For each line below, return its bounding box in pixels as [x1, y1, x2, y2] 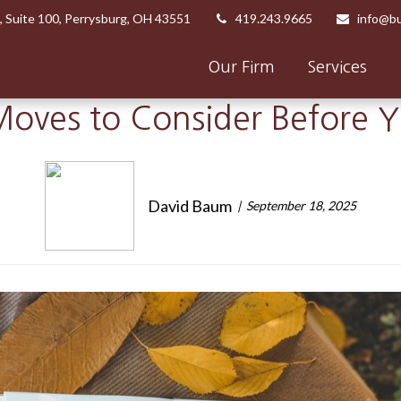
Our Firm [209, 58, 275, 75]
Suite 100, [5, 10, 62, 26]
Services [307, 58, 367, 75]
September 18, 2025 [246, 198, 356, 214]
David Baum [148, 195, 232, 216]
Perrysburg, [64, 10, 130, 26]
